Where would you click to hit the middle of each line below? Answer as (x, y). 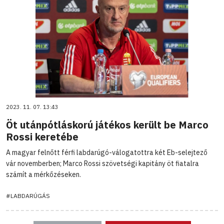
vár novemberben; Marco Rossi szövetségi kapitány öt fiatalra (102, 163)
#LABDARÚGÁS (28, 195)
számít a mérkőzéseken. (43, 174)
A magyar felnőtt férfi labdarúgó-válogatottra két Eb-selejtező (107, 152)
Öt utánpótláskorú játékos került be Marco (107, 124)
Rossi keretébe (42, 136)
